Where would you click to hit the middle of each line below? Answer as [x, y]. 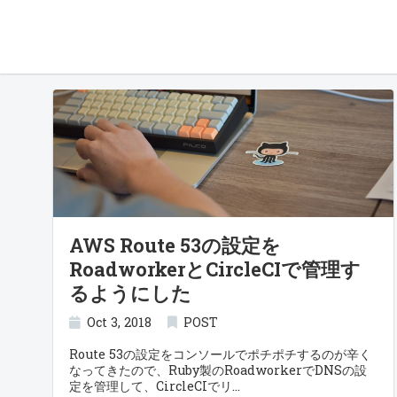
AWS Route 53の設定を [175, 245]
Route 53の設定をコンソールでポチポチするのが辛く [220, 354]
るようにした [130, 293]
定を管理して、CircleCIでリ [151, 386]
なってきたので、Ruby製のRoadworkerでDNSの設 [218, 370]
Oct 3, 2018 [120, 322]
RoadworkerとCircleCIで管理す [215, 269]
